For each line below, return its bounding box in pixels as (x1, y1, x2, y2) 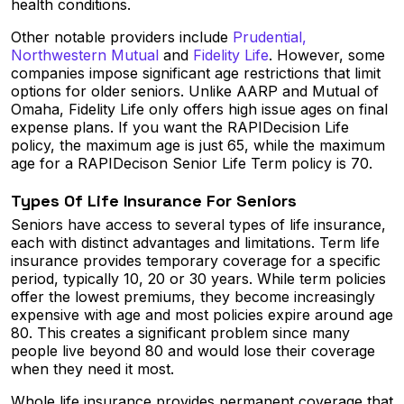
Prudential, (233, 28, 307, 47)
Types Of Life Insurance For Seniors (11, 190, 297, 212)
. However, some (269, 46, 385, 65)
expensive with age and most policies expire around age (11, 306, 393, 325)
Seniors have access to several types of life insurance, (11, 216, 386, 234)
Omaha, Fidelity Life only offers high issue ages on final (11, 100, 388, 119)
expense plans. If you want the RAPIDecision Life (11, 118, 349, 137)
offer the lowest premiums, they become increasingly (11, 288, 375, 307)
